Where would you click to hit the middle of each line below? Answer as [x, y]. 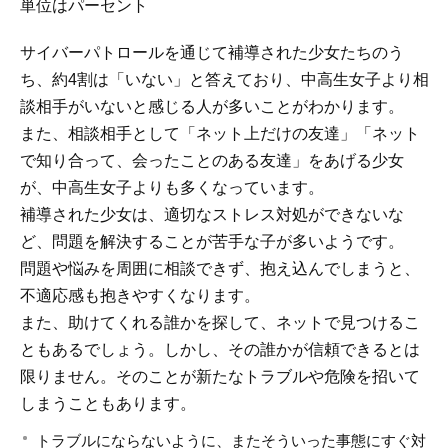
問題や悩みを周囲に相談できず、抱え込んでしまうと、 [220, 269]
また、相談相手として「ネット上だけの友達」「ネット [220, 134]
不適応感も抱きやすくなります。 [140, 296]
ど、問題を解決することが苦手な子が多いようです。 [212, 242]
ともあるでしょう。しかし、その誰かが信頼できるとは [220, 350]
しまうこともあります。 [108, 404]
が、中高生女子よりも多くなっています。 [172, 188]
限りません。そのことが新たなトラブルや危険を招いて [220, 377]
